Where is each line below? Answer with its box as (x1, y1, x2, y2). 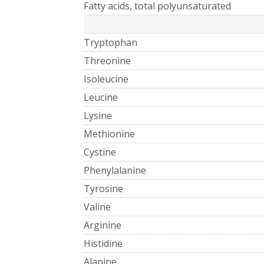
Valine (84, 200, 111, 213)
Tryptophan (84, 35, 137, 49)
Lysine (84, 108, 112, 122)
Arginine (84, 218, 121, 232)
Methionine (84, 127, 135, 140)
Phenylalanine (84, 163, 146, 177)
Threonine (84, 54, 131, 67)
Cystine (84, 145, 116, 159)
